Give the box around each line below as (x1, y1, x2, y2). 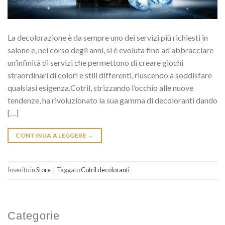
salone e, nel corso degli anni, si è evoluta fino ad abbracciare (8, 45, 213, 55)
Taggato (57, 166, 81, 174)
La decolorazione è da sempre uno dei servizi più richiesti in (8, 32, 208, 42)
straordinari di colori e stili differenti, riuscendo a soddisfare (8, 70, 212, 80)
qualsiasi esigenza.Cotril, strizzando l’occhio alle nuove (8, 82, 193, 92)
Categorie (8, 209, 60, 222)
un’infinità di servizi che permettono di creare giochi (8, 57, 183, 67)
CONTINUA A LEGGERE (16, 131, 88, 139)
